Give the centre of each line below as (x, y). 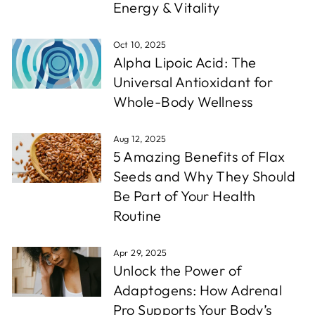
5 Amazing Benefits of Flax (199, 156)
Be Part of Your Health (184, 196)
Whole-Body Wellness (183, 102)
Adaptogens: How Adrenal (198, 290)
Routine (137, 216)
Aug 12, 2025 (140, 139)
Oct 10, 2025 (140, 44)
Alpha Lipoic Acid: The (185, 62)
